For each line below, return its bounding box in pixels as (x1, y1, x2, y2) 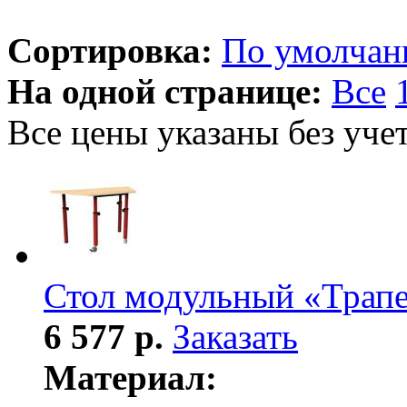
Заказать (173, 316, 298, 356)
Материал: (44, 357, 217, 397)
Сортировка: (7, 30, 213, 70)
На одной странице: (7, 71, 323, 111)
